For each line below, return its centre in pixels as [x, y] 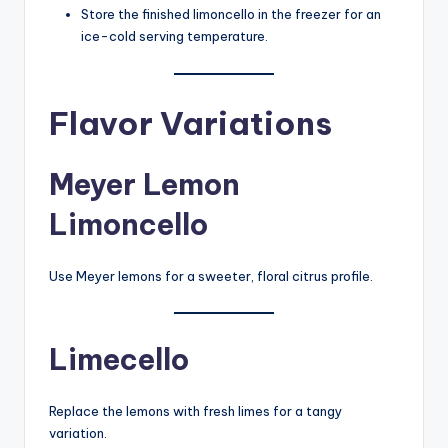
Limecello [119, 359]
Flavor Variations [190, 122]
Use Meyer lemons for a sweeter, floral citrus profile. [211, 275]
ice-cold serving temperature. [174, 36]
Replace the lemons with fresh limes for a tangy [195, 410]
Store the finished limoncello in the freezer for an [231, 14]
